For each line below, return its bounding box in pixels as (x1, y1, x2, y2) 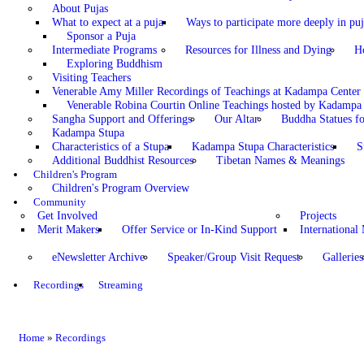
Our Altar (214, 112, 258, 125)
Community (32, 195, 86, 208)
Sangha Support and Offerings (51, 112, 192, 125)
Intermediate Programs (51, 43, 157, 56)
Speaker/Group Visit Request (167, 250, 300, 263)
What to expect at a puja (51, 15, 163, 28)
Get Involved (37, 209, 97, 222)
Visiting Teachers (51, 71, 131, 84)
